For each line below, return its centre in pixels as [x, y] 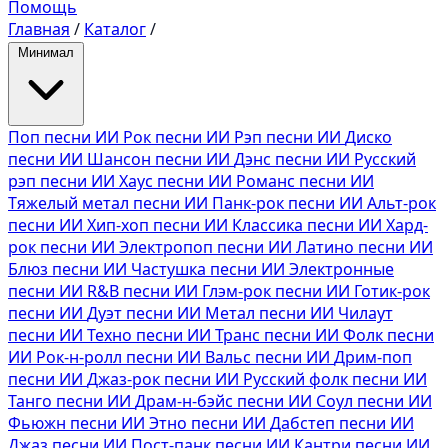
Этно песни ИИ [209, 422]
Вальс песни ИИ [269, 356]
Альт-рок [401, 202]
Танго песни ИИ [71, 400]
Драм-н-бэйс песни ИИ [225, 400]
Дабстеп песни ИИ [342, 422]
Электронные [341, 268]
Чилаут [365, 312]
